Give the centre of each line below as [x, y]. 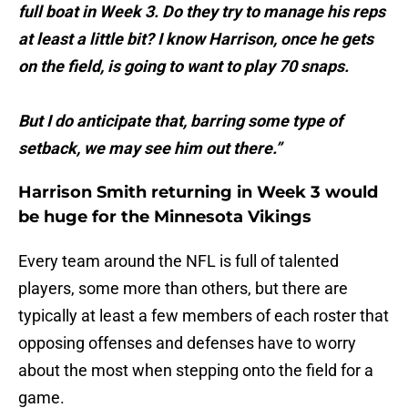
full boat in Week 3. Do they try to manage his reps [202, 12]
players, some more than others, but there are [183, 289]
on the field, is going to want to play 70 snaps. [184, 66]
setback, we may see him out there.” [150, 148]
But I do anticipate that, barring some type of [180, 121]
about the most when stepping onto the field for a [196, 371]
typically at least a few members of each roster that [204, 316]
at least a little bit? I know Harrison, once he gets [196, 39]
